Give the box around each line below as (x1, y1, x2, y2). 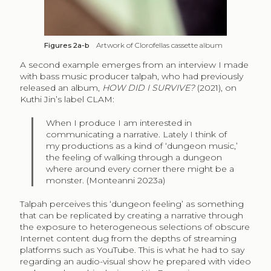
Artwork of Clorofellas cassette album (88, 40, 223, 50)
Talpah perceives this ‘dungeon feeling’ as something (19, 198, 244, 209)
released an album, (19, 82, 102, 93)
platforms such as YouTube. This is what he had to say (19, 244, 244, 255)
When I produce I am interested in (46, 117, 192, 128)
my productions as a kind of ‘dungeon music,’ (46, 140, 238, 151)
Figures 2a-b (44, 40, 89, 50)
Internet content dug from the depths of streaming (19, 232, 237, 244)
